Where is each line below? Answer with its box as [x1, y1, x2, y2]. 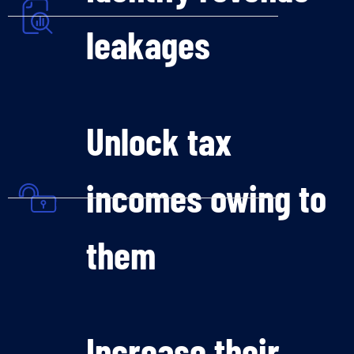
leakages [85, 21, 210, 68]
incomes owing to [85, 175, 326, 221]
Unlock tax [85, 118, 232, 164]
